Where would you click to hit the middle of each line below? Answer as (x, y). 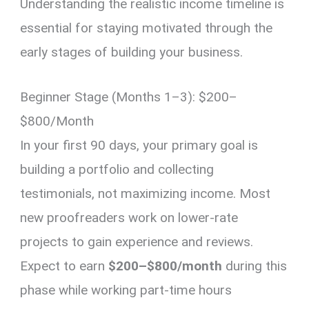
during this (255, 266)
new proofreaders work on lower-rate (129, 218)
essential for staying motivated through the (147, 28)
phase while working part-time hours (126, 290)
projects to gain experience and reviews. (137, 242)
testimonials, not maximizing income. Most (146, 194)
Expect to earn (64, 266)
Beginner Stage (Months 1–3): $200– (129, 97)
